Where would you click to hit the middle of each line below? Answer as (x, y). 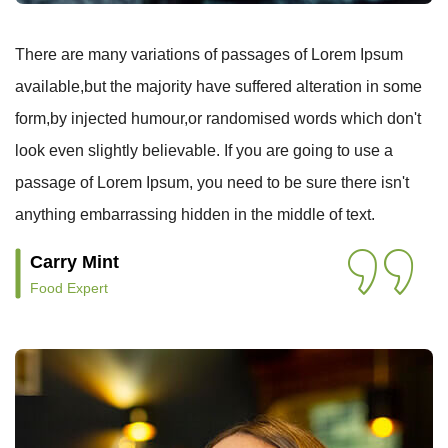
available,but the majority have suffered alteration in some (218, 86)
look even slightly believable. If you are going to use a (204, 150)
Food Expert (69, 288)
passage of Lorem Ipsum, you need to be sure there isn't (212, 182)
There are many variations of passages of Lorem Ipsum (209, 54)
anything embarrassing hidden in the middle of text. (195, 214)
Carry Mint (74, 262)
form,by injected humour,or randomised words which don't (218, 118)
